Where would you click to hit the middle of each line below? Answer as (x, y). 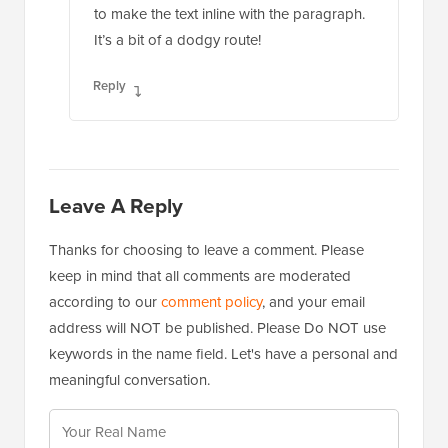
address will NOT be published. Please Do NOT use (217, 279)
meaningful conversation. (129, 331)
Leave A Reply (116, 157)
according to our (105, 253)
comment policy (211, 253)
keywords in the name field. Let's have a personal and (223, 305)
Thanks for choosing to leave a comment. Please (206, 201)
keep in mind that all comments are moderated (200, 227)
